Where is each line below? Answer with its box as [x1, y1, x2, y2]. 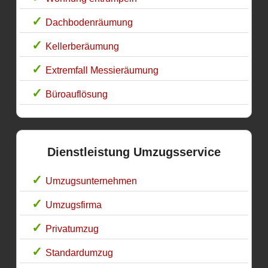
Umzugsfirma [45, 200, 102, 211]
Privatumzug [45, 224, 99, 234]
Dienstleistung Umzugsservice [47, 145, 221, 159]
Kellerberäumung [45, 41, 120, 52]
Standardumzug [45, 248, 114, 258]
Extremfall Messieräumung [45, 65, 159, 76]
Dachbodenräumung [45, 17, 133, 28]
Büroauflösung [45, 89, 108, 100]
